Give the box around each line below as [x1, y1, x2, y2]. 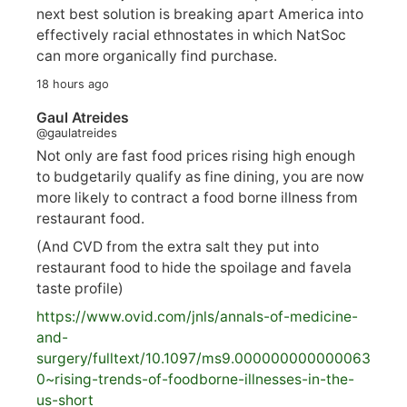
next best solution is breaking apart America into [36, 5, 363, 23]
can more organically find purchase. [36, 46, 277, 65]
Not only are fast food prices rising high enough [36, 147, 355, 165]
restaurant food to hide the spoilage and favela [36, 259, 352, 277]
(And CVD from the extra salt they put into [36, 238, 319, 256]
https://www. [36, 307, 124, 325]
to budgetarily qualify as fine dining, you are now [36, 168, 364, 186]
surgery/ [36, 349, 93, 367]
